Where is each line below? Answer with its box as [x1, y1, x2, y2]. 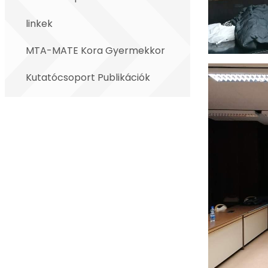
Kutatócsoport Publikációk [26, 71, 150, 84]
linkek [26, 17, 53, 31]
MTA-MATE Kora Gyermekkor [26, 44, 165, 57]
